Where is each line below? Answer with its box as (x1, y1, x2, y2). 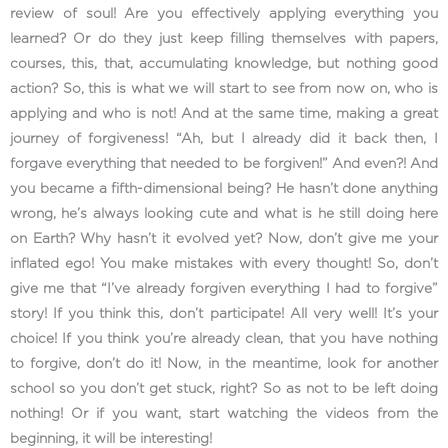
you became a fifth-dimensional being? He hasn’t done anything (10, 181, 438, 196)
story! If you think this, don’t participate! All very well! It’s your (10, 306, 438, 321)
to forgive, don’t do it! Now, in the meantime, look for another (10, 356, 438, 371)
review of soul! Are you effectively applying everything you (10, 6, 438, 21)
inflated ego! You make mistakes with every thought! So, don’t (10, 256, 438, 271)
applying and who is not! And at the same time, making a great (10, 106, 438, 121)
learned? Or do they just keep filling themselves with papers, (10, 31, 438, 46)
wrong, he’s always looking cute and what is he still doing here (10, 206, 438, 221)
